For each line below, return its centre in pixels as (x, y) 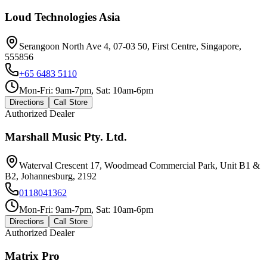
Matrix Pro (32, 256)
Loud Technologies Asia (63, 17)
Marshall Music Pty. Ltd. (66, 136)
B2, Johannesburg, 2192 (51, 176)
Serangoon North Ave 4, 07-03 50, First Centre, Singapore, (130, 46)
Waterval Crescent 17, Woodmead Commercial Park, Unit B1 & (139, 166)
